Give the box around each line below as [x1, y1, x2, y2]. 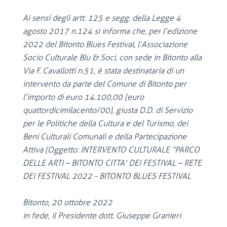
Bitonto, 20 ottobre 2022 [23, 198, 131, 207]
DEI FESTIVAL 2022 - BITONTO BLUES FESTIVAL [23, 171, 191, 181]
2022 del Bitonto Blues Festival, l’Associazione [23, 40, 187, 49]
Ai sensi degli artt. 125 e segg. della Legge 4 [23, 13, 181, 23]
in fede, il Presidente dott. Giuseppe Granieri [23, 211, 181, 220]
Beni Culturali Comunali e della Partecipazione [23, 132, 186, 141]
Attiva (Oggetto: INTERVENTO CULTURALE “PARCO [23, 145, 200, 155]
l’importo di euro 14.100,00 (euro [23, 92, 144, 102]
